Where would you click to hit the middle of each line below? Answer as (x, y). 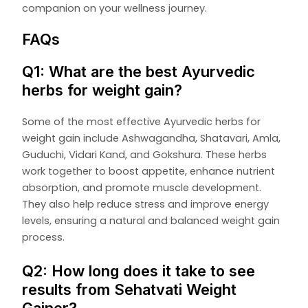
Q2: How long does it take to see (139, 271)
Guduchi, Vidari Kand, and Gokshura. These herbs (145, 154)
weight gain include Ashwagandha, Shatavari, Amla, (152, 138)
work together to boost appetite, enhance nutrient (149, 171)
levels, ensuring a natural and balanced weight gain (151, 220)
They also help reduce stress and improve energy (146, 204)
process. (44, 237)
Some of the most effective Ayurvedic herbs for (142, 121)
